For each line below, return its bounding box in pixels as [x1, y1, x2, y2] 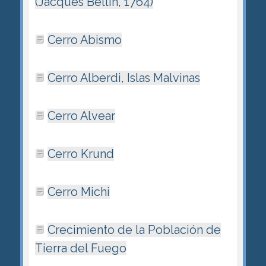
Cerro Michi [47, 184, 110, 199]
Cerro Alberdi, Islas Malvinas [47, 70, 200, 85]
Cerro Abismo [47, 32, 122, 47]
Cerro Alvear [47, 108, 115, 123]
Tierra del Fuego [34, 240, 126, 255]
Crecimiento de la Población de [47, 222, 221, 237]
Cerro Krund [47, 146, 114, 161]
